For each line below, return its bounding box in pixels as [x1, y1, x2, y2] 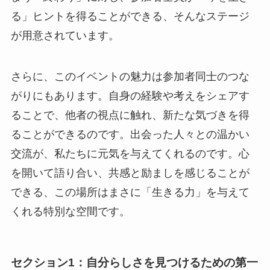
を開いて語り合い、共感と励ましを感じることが [10, 166, 250, 179]
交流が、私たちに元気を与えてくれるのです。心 [10, 147, 250, 160]
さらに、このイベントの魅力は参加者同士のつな [10, 70, 250, 83]
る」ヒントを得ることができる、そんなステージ [10, 10, 250, 22]
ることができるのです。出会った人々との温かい [10, 128, 250, 140]
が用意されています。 [10, 29, 119, 42]
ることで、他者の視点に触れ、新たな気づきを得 [10, 108, 250, 121]
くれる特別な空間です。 [10, 205, 130, 218]
